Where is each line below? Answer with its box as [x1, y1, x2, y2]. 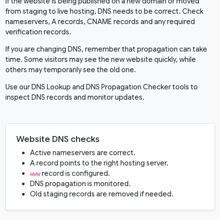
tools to [170, 82, 198, 92]
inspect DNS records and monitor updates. [5, 93, 144, 102]
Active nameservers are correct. [29, 148, 136, 158]
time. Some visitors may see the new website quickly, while [5, 55, 196, 64]
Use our [5, 82, 31, 92]
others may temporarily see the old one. [5, 65, 136, 75]
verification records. [5, 27, 71, 37]
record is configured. [40, 169, 110, 178]
